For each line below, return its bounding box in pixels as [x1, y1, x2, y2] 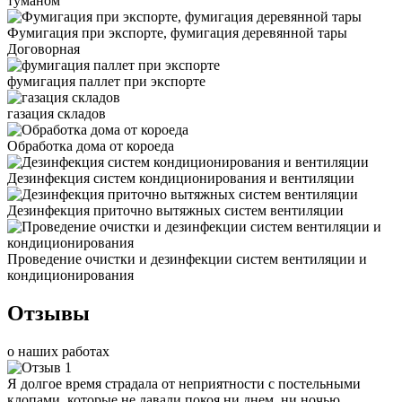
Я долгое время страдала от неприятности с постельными [7, 375, 361, 391]
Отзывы [7, 301, 90, 325]
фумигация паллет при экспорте [7, 73, 205, 89]
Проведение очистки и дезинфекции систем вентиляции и [7, 250, 367, 267]
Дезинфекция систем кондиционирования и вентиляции [7, 170, 354, 186]
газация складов [7, 105, 106, 121]
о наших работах [7, 343, 109, 359]
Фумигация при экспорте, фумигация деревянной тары [7, 24, 347, 40]
